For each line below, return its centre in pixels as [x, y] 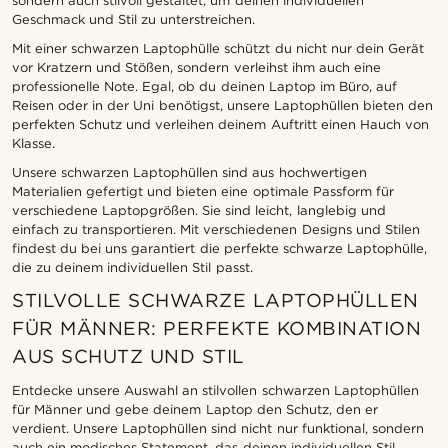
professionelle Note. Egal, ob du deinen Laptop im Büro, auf [204, 87]
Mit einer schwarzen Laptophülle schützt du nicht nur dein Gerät [218, 49]
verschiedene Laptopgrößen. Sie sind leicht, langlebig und [199, 211]
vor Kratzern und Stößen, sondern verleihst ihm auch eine [196, 68]
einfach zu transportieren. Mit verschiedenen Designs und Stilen [216, 230]
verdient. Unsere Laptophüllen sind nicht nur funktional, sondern [218, 429]
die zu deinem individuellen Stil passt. [132, 268]
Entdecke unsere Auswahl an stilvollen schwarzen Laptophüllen [215, 391]
